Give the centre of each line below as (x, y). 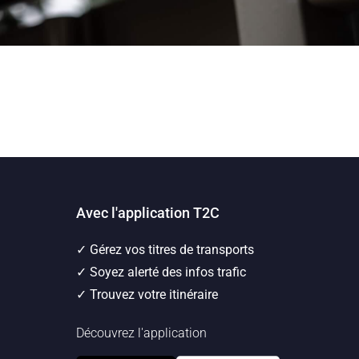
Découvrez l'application (141, 333)
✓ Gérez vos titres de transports (165, 250)
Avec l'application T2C (147, 213)
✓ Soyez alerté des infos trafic (161, 272)
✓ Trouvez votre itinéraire (147, 295)
